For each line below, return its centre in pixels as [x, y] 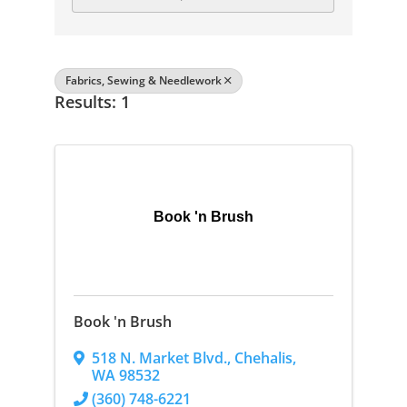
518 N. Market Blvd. [159, 357]
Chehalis [263, 357]
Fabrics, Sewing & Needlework [143, 80]
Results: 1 [92, 102]
